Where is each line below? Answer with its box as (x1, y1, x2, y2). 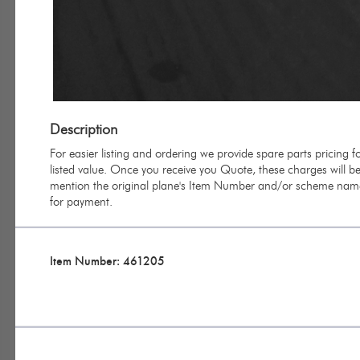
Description (50, 120, 117, 138)
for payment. (50, 194, 112, 209)
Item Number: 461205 (50, 252, 165, 268)
